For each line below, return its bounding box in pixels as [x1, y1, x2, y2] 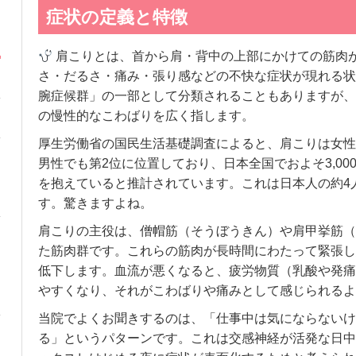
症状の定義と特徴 [45, 7, 188, 28]
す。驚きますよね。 [37, 196, 153, 211]
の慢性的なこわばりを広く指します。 [37, 109, 254, 123]
